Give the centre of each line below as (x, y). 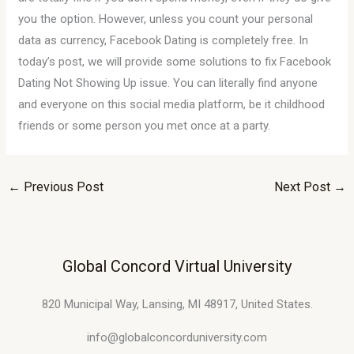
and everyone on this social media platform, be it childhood (172, 104)
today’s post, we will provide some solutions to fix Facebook (175, 62)
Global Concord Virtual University (177, 266)
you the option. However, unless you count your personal (166, 19)
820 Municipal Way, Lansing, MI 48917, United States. (177, 304)
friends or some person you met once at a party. (145, 126)
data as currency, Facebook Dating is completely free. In (164, 40)
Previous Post (62, 187)
